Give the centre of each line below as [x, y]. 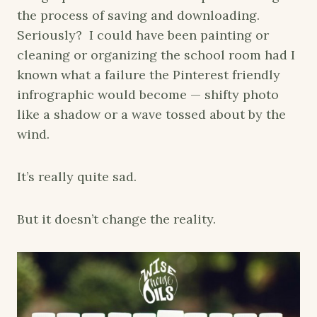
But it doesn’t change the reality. [116, 219]
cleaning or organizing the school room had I [156, 54]
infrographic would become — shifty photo [148, 94]
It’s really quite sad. [77, 176]
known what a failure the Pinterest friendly [149, 74]
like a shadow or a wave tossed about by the [151, 114]
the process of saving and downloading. [138, 15]
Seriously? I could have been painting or [143, 35]
